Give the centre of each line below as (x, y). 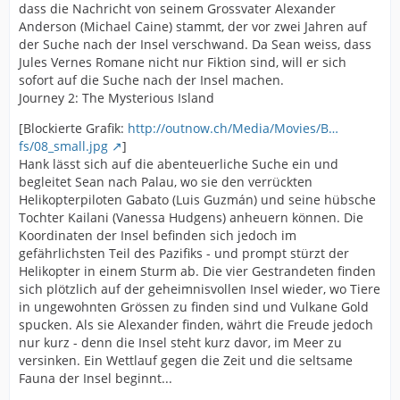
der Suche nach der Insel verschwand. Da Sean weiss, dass (195, 45)
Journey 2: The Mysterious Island (117, 98)
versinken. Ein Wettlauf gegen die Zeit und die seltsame (186, 361)
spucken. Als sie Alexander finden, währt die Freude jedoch (196, 325)
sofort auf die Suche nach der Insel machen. (151, 80)
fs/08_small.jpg (63, 146)
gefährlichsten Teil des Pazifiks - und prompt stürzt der (184, 254)
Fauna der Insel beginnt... (96, 379)
